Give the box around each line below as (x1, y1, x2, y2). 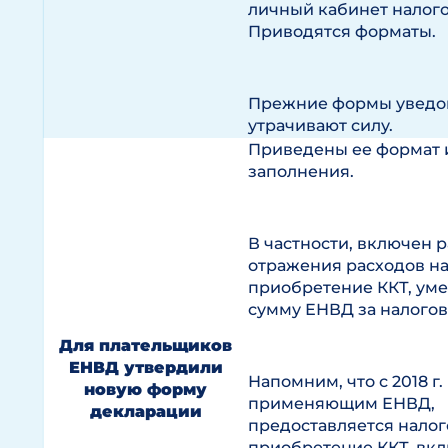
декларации (89, 402, 202, 421)
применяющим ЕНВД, (248, 394, 435, 413)
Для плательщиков (59, 336, 232, 355)
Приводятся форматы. (248, 22, 436, 41)
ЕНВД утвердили (68, 358, 223, 377)
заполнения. (248, 162, 354, 181)
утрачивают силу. (248, 116, 393, 135)
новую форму (84, 380, 207, 399)
